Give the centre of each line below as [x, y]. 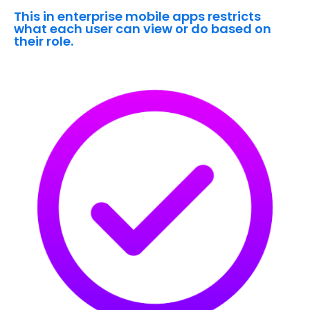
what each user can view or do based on [143, 29]
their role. [44, 42]
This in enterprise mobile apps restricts [137, 17]
